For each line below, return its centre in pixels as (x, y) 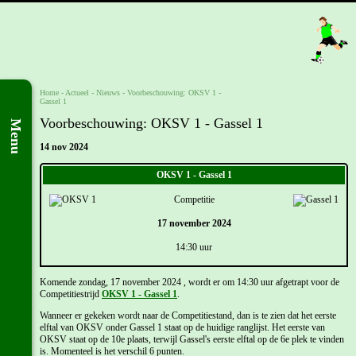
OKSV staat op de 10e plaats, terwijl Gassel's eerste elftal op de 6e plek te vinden (192, 340)
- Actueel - (77, 93)
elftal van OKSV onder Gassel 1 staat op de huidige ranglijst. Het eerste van (182, 328)
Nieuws (108, 93)
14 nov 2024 (64, 147)
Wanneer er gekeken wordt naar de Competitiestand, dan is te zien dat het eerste (188, 316)
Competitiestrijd (71, 294)
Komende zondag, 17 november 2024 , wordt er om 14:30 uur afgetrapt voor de (190, 282)
